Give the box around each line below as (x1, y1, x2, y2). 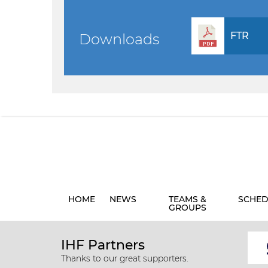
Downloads (79, 31, 159, 48)
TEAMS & (168, 194, 206, 205)
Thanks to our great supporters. (61, 254, 188, 263)
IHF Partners (61, 237, 145, 253)
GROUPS (168, 202, 206, 213)
